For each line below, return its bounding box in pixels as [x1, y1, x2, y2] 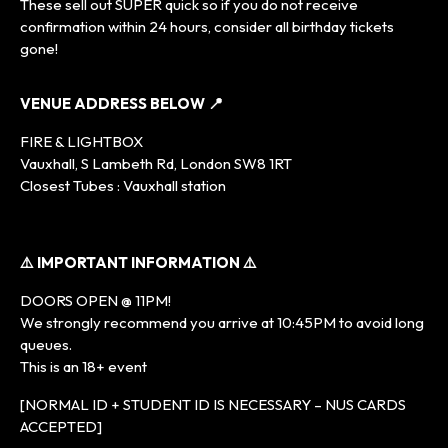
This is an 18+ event [20, 356, 147, 376]
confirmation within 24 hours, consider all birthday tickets [20, 16, 394, 36]
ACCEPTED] [20, 416, 102, 436]
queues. [20, 334, 72, 354]
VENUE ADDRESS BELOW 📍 [20, 93, 223, 113]
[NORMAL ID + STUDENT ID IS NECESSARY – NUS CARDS [20, 394, 406, 414]
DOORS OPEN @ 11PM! [20, 290, 171, 310]
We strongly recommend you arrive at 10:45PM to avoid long [20, 312, 424, 332]
